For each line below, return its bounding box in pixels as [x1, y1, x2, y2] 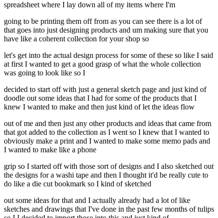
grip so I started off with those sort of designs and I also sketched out [4, 162, 214, 171]
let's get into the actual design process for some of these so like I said [4, 51, 213, 60]
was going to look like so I [4, 69, 85, 77]
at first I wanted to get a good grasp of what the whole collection [4, 60, 201, 69]
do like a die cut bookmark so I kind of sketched [4, 180, 151, 188]
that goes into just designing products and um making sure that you [4, 26, 208, 35]
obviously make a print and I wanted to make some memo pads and [4, 137, 210, 145]
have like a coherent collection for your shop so [4, 35, 149, 43]
